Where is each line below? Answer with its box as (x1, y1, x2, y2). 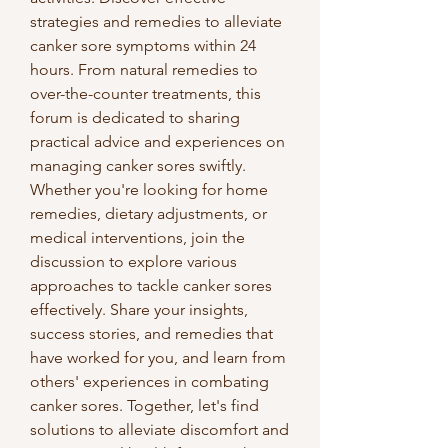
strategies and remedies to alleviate (30, 12, 282, 31)
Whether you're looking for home (30, 180, 268, 199)
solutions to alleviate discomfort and (30, 420, 289, 439)
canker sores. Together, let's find (30, 396, 259, 415)
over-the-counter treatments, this (30, 84, 261, 103)
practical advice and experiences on (30, 132, 285, 151)
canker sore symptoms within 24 (30, 36, 256, 55)
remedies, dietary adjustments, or (30, 204, 267, 223)
